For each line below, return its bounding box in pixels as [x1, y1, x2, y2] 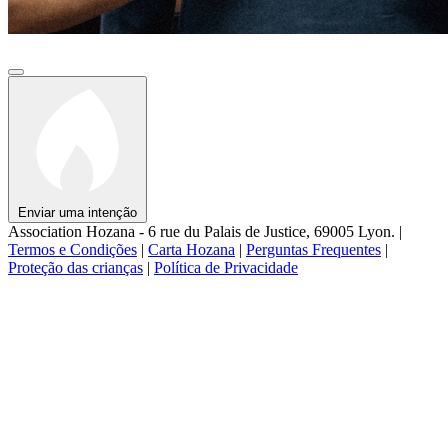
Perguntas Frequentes [246, 240, 381, 258]
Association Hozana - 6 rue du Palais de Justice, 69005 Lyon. [8, 222, 399, 240]
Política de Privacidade [154, 258, 298, 276]
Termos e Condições [8, 240, 137, 258]
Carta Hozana [148, 240, 235, 258]
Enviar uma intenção [18, 204, 137, 220]
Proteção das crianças [8, 258, 143, 276]
